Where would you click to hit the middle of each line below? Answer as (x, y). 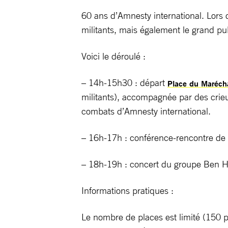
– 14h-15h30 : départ (124, 82)
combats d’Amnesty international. (146, 111)
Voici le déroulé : (113, 56)
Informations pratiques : (127, 190)
